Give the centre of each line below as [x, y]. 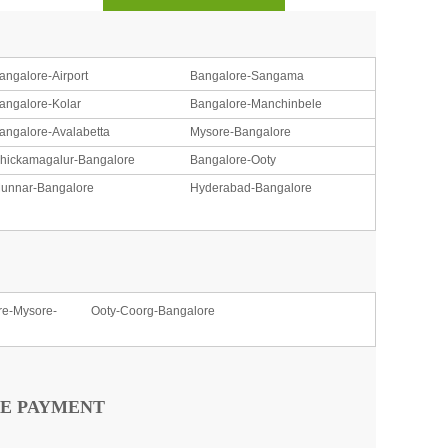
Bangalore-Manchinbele [256, 104]
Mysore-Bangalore [241, 132]
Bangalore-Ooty [233, 160]
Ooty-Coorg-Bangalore [152, 311]
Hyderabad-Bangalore [251, 188]
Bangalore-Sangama [247, 76]
